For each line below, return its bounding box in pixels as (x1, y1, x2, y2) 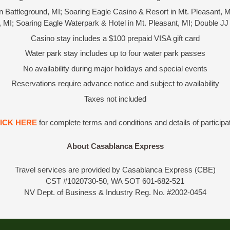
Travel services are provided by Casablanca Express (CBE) (14, 165, 216, 175)
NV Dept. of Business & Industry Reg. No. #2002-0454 (24, 188, 206, 197)
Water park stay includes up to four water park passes (25, 49, 205, 58)
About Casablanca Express (66, 142, 164, 151)
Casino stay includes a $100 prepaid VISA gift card (30, 33, 200, 43)
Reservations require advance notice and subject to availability (11, 79, 219, 88)
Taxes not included (84, 94, 146, 103)
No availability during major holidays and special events (23, 64, 207, 73)
